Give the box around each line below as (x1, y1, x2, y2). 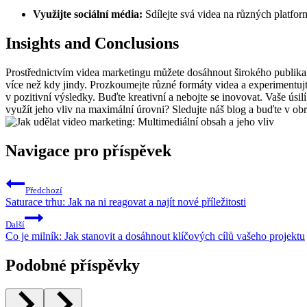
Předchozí (25, 184, 62, 195)
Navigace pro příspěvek (5, 141, 171, 160)
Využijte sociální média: (33, 8, 143, 21)
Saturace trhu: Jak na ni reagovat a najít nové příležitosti (5, 195, 246, 208)
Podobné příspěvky (5, 256, 140, 274)
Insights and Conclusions (5, 34, 179, 52)
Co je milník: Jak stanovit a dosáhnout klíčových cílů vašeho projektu (5, 230, 305, 242)
